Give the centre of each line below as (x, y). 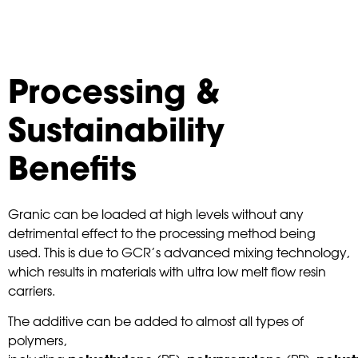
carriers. (32, 290)
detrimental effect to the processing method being (162, 232)
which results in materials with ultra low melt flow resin (167, 270)
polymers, (37, 340)
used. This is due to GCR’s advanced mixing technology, (179, 251)
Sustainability (116, 133)
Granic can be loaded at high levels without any (156, 213)
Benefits (72, 171)
